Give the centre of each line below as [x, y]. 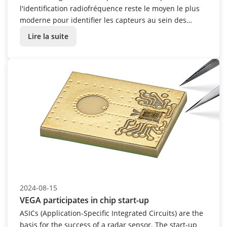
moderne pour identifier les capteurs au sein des [103, 20]
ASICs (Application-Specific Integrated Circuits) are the [111, 213]
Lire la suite [48, 36]
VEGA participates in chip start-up [84, 200]
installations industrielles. [64, 31]
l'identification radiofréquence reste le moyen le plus [110, 8]
